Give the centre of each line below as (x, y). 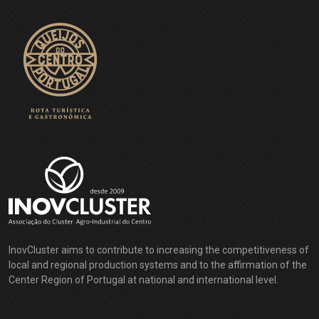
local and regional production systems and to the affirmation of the (158, 265)
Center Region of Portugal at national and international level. (143, 280)
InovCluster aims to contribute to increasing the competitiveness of (159, 250)
